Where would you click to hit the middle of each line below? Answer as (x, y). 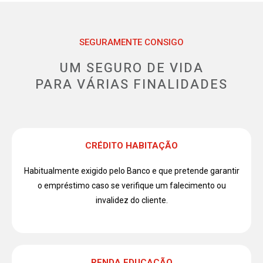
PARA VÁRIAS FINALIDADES (131, 85)
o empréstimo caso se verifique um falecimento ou (131, 186)
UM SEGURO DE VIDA (131, 68)
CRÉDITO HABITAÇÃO (131, 146)
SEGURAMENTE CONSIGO (131, 43)
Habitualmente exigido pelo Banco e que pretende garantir (131, 171)
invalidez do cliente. (131, 200)
